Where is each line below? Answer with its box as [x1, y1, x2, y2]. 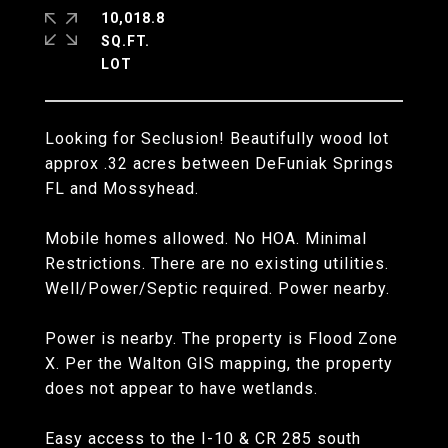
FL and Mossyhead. [45, 179, 199, 198]
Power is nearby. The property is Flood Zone [45, 329, 398, 348]
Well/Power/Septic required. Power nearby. [45, 279, 390, 298]
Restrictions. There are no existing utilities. [45, 254, 389, 273]
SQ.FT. [101, 33, 150, 49]
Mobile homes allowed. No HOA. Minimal [45, 229, 367, 248]
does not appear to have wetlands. [45, 379, 318, 398]
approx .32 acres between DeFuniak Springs [45, 154, 394, 173]
